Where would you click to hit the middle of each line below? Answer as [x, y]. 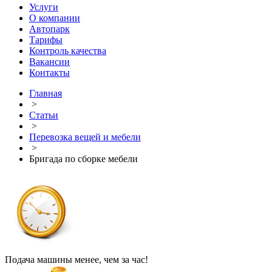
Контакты [49, 73]
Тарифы [46, 40]
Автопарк [49, 29]
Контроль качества [68, 51]
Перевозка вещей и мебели [85, 137]
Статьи [44, 115]
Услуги [44, 7]
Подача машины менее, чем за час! [76, 260]
